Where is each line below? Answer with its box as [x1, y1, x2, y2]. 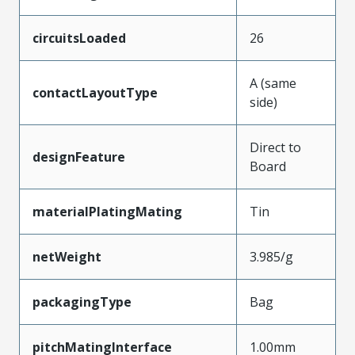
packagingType [32, 293, 132, 311]
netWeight [32, 248, 101, 265]
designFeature [32, 148, 125, 166]
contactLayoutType [32, 84, 158, 101]
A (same [250, 74, 296, 92]
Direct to [250, 139, 301, 156]
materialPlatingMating [32, 203, 182, 220]
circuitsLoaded [32, 29, 126, 47]
